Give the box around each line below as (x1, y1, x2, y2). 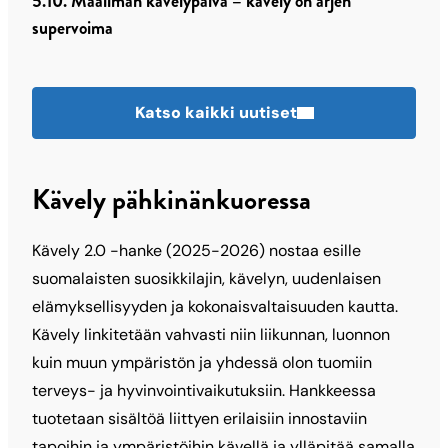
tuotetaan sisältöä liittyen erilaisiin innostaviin (32, 408, 367, 430)
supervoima (32, 15, 113, 42)
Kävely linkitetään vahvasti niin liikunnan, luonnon (32, 324, 390, 346)
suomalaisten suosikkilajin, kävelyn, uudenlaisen (32, 268, 381, 290)
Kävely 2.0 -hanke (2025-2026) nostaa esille (32, 240, 361, 262)
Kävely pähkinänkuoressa (32, 180, 311, 221)
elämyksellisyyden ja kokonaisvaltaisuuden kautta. (32, 296, 398, 318)
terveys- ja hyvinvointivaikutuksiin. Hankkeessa (32, 380, 376, 402)
